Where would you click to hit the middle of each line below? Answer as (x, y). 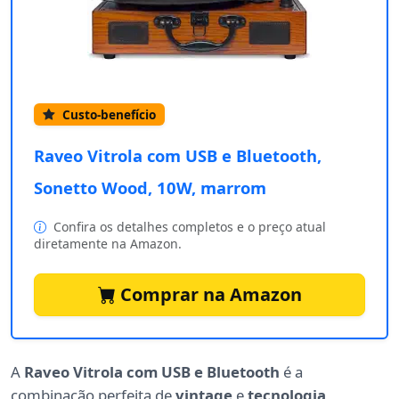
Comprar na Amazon (208, 295)
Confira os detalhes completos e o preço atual (188, 227)
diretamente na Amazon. (108, 244)
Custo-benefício (107, 114)
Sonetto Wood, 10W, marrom (150, 188)
